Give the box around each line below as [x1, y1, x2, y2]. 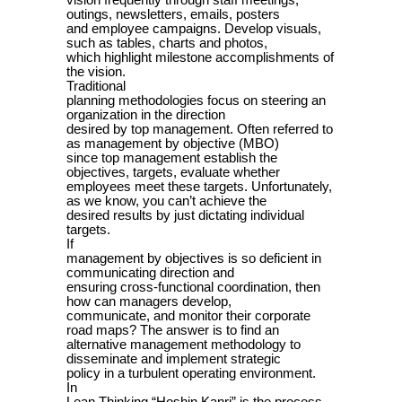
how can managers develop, [66, 294, 232, 310]
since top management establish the [66, 151, 277, 166]
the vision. [66, 65, 126, 80]
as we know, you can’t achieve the [66, 194, 267, 209]
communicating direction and [66, 266, 234, 281]
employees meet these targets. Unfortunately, [66, 179, 332, 195]
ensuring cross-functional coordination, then [66, 280, 320, 295]
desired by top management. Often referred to [66, 122, 333, 137]
